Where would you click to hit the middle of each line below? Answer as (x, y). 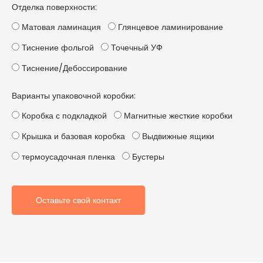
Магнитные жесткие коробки (177, 116)
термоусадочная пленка (67, 157)
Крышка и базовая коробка (72, 136)
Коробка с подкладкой (63, 116)
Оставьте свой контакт (78, 200)
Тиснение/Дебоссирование (73, 68)
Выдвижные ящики (177, 136)
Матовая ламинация (60, 27)
